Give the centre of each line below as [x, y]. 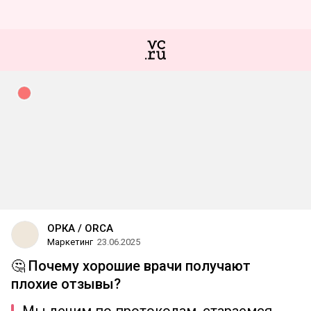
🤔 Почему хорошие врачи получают [131, 266]
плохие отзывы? [66, 284]
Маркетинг [70, 242]
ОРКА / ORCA [80, 228]
